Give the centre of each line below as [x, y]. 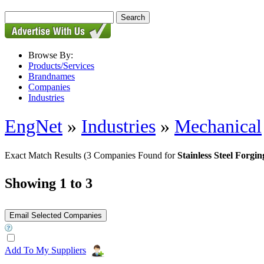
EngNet [34, 126]
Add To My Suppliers [45, 250]
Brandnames [52, 76]
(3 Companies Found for [131, 155]
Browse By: [51, 55]
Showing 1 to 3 [49, 183]
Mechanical [218, 126]
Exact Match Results [44, 155]
